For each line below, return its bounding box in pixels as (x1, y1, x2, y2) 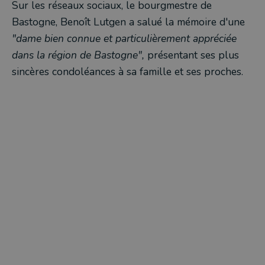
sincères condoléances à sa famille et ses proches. (12, 64, 243, 79)
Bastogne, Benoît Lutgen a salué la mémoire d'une (12, 15, 245, 30)
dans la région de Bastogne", (12, 48, 147, 63)
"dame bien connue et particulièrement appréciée (12, 31, 237, 46)
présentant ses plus (147, 48, 239, 63)
